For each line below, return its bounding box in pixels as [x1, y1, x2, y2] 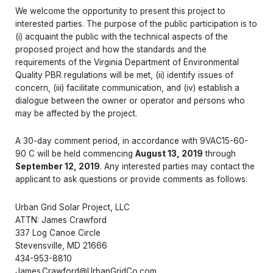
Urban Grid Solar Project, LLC [15, 202, 130, 212]
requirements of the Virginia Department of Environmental [15, 57, 239, 67]
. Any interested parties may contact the [100, 161, 255, 172]
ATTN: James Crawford [15, 214, 107, 225]
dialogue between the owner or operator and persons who [15, 95, 245, 105]
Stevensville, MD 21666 [15, 240, 107, 250]
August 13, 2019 [135, 149, 203, 159]
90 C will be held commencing [15, 149, 135, 159]
